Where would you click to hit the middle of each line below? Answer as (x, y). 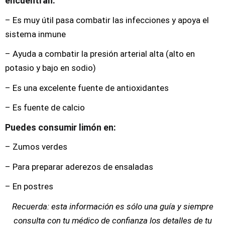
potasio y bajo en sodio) (50, 68)
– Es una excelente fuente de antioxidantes (87, 88)
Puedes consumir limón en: (61, 127)
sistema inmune (35, 34)
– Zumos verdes (36, 147)
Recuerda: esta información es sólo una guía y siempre (113, 206)
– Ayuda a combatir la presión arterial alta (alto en (100, 54)
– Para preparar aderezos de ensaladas (79, 166)
